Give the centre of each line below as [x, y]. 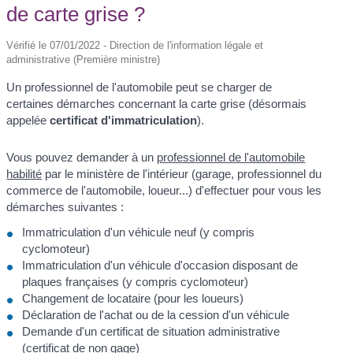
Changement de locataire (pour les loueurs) [133, 298]
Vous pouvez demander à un [82, 158]
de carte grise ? [76, 14]
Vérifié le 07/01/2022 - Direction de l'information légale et [135, 45]
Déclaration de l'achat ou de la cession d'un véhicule [156, 314]
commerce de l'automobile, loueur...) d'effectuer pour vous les [164, 191]
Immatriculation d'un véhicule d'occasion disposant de [160, 265]
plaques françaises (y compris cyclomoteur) [136, 281]
